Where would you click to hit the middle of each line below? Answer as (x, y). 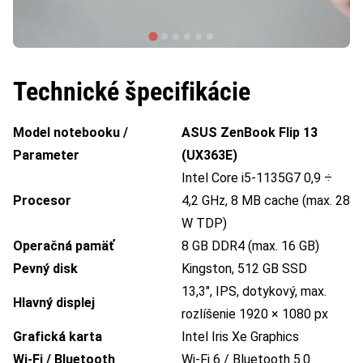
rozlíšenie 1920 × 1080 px (255, 314)
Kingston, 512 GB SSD (244, 269)
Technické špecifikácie (132, 92)
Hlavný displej (54, 303)
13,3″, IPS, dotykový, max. (254, 292)
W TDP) (204, 224)
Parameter (46, 156)
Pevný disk (45, 269)
